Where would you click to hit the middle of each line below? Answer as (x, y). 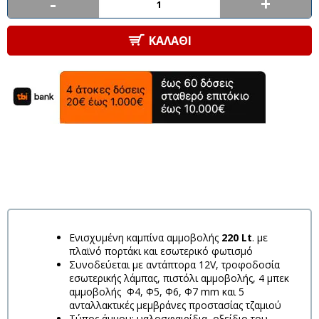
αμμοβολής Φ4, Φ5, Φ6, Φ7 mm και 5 (157, 292)
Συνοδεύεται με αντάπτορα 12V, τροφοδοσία (174, 265)
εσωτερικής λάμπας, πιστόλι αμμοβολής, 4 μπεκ (179, 278)
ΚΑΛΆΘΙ (170, 41)
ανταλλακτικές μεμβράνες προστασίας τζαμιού (175, 305)
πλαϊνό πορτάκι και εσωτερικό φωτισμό (161, 251)
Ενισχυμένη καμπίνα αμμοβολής (145, 237)
